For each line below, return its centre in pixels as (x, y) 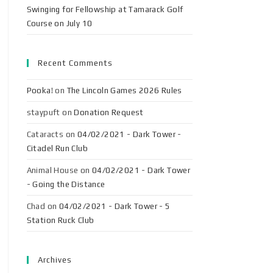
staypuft (43, 112)
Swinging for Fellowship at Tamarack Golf (105, 9)
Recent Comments (75, 63)
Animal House (52, 170)
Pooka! (40, 90)
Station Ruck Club (60, 220)
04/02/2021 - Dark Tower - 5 (115, 206)
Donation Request (109, 112)
